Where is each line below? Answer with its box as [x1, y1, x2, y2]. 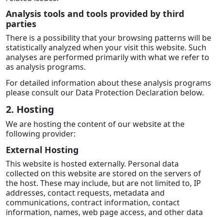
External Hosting [6, 143, 78, 155]
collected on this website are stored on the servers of [6, 168, 201, 179]
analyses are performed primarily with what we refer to [6, 52, 209, 63]
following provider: [6, 128, 76, 139]
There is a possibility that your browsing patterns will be [6, 32, 211, 44]
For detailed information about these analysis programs [6, 77, 211, 89]
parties [6, 18, 36, 30]
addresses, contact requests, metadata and [6, 187, 165, 198]
